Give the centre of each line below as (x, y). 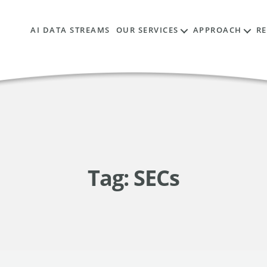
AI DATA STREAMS (70, 30)
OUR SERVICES (147, 30)
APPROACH (217, 30)
